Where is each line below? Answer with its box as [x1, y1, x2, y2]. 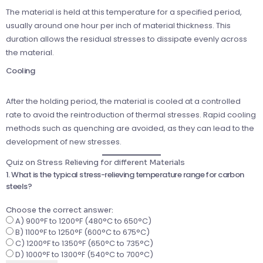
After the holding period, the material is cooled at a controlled [6, 96, 241, 107]
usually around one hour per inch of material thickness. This [6, 20, 231, 32]
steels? [6, 181, 32, 193]
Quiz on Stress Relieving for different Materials [6, 157, 185, 168]
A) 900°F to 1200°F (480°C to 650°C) [14, 215, 151, 227]
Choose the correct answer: [6, 205, 113, 215]
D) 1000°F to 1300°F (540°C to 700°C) [14, 249, 153, 261]
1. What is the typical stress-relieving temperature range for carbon [6, 169, 244, 181]
